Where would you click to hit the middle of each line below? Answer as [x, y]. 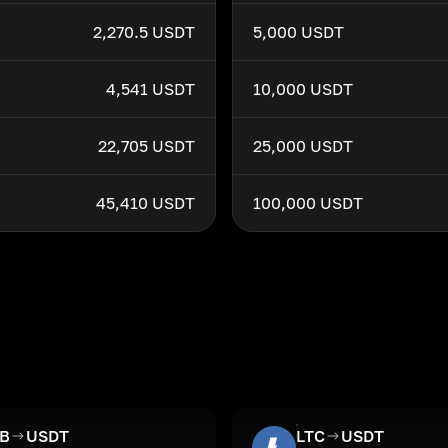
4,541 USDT [150, 89]
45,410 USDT [145, 203]
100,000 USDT [308, 203]
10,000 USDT [303, 89]
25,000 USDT [303, 146]
